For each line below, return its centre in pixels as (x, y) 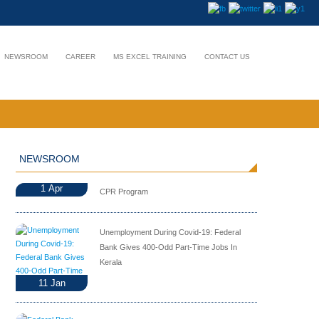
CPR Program (124, 192)
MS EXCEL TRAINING (150, 57)
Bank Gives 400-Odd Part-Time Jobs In (169, 247)
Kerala (111, 262)
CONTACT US (227, 57)
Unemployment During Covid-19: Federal (171, 232)
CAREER (80, 57)
